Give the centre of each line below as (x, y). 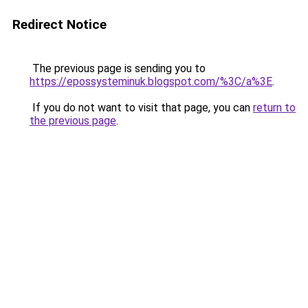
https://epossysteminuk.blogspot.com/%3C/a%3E (151, 81)
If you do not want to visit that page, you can (141, 108)
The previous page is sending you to (118, 68)
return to (274, 108)
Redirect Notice (59, 24)
